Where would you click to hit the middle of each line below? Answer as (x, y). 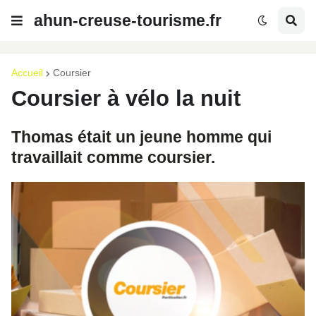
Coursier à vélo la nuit (126, 98)
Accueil (27, 73)
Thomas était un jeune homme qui (141, 137)
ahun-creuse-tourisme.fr (128, 20)
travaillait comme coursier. (115, 157)
